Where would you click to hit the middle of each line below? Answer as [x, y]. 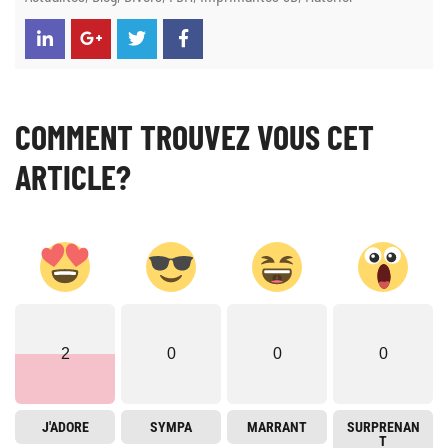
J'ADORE [65, 427]
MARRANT [277, 427]
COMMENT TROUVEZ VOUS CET [194, 137]
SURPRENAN [383, 427]
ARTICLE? [73, 177]
